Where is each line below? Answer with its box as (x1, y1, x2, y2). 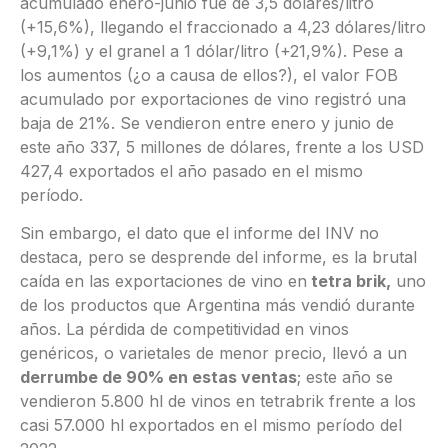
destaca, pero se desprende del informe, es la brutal (20, 247, 417, 268)
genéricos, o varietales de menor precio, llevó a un (20, 343, 407, 364)
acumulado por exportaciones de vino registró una (20, 88, 406, 109)
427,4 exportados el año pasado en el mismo (20, 160, 363, 181)
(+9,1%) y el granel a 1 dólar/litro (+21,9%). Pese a (20, 40, 403, 61)
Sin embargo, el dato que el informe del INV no (20, 223, 379, 244)
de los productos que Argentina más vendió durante (20, 295, 415, 316)
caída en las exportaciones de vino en (20, 271, 307, 292)
